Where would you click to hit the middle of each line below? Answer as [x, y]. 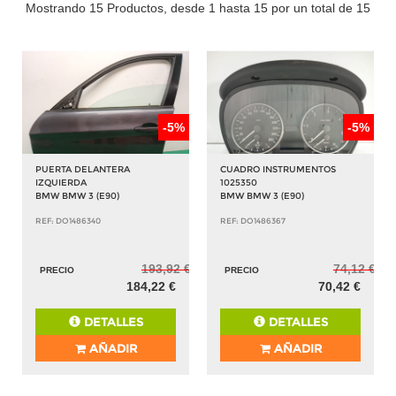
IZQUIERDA [61, 182]
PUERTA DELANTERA [83, 169]
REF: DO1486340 [68, 220]
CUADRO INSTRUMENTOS [278, 169]
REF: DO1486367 [253, 220]
